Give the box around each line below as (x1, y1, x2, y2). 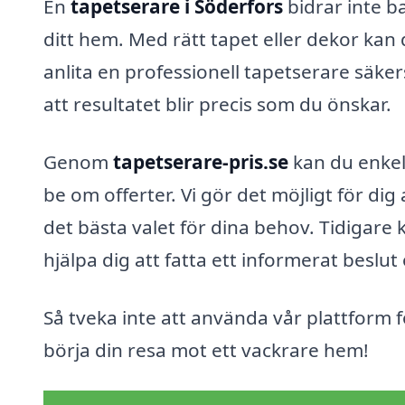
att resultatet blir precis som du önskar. (43, 91, 391, 118)
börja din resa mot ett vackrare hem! (43, 336, 369, 363)
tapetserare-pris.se (113, 148, 288, 174)
